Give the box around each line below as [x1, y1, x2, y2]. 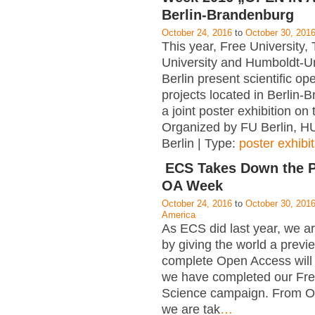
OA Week [162, 178, 223, 194]
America [162, 210, 195, 221]
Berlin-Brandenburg [162, 6, 294, 22]
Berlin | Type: [162, 136, 239, 150]
